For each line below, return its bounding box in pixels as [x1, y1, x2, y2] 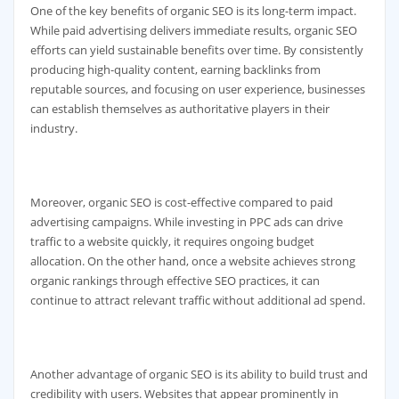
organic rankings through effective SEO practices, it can [29, 272, 320, 289]
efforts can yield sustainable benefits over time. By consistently [29, 41, 363, 58]
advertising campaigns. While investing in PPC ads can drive [29, 213, 343, 230]
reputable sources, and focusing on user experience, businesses [29, 80, 365, 97]
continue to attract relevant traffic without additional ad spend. [29, 291, 365, 308]
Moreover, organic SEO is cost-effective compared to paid [29, 193, 333, 210]
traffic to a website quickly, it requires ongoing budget [29, 232, 314, 249]
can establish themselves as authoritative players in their [29, 100, 330, 117]
